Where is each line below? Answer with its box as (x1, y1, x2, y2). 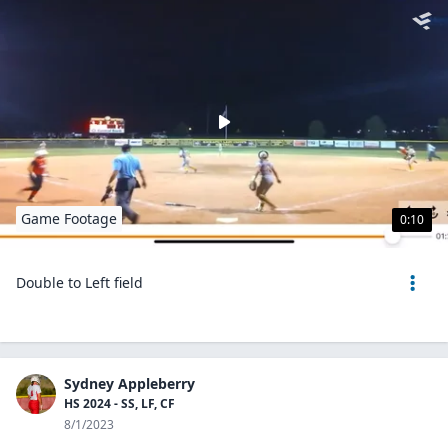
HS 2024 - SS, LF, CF (64, 395, 175, 412)
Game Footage (21, 209, 117, 228)
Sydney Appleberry (64, 374, 195, 393)
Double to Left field (16, 273, 143, 292)
